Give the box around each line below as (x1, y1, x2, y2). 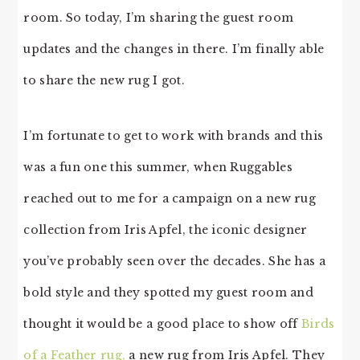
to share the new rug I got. (23, 72, 185, 88)
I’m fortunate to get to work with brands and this (23, 128, 324, 143)
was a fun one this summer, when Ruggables (23, 159, 292, 174)
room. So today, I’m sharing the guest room (23, 10, 294, 25)
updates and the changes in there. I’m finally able (23, 41, 325, 56)
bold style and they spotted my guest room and (23, 284, 313, 300)
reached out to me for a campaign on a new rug (23, 190, 316, 206)
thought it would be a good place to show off (23, 316, 301, 331)
